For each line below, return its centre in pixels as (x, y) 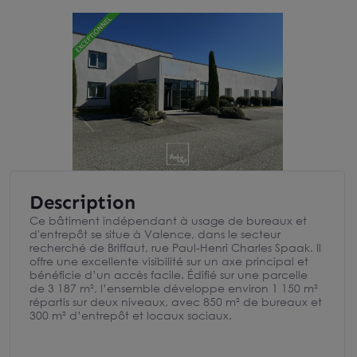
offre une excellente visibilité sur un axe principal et (169, 261)
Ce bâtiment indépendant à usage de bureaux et (168, 220)
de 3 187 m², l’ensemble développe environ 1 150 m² (174, 288)
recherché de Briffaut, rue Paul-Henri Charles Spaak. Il (175, 247)
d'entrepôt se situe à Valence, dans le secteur (155, 234)
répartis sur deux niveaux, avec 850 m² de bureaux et (176, 302)
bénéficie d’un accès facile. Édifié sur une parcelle (169, 275)
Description (82, 202)
